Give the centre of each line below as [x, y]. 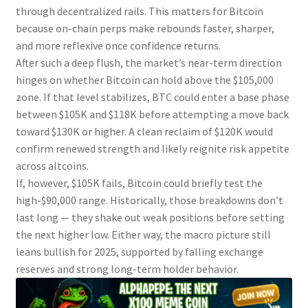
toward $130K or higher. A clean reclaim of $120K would [144, 132]
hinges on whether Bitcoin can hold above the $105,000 [144, 80]
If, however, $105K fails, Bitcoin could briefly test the [139, 183]
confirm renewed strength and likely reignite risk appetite [152, 149]
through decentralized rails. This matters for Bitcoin [139, 11]
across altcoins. [52, 166]
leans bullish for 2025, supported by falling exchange [139, 252]
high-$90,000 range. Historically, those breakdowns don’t [149, 200]
